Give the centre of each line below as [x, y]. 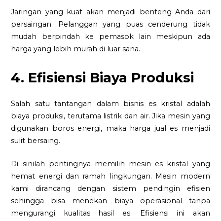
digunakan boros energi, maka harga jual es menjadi [110, 129]
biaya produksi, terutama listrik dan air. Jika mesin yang [110, 116]
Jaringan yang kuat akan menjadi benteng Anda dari [110, 12]
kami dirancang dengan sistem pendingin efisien [110, 188]
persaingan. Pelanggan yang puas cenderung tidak [110, 24]
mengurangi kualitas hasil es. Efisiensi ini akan [110, 213]
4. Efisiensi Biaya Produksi [103, 78]
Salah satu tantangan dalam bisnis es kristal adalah [110, 104]
